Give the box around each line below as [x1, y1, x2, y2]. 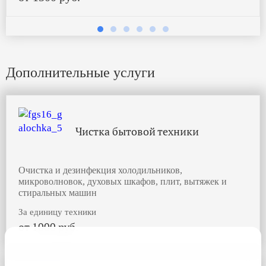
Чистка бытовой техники [75, 123, 199, 138]
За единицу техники [18, 207, 96, 217]
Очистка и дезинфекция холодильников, [18, 165, 182, 176]
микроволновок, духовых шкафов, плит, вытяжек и [18, 176, 227, 187]
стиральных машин [18, 188, 97, 198]
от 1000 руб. [18, 220, 78, 235]
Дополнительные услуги [6, 65, 155, 81]
